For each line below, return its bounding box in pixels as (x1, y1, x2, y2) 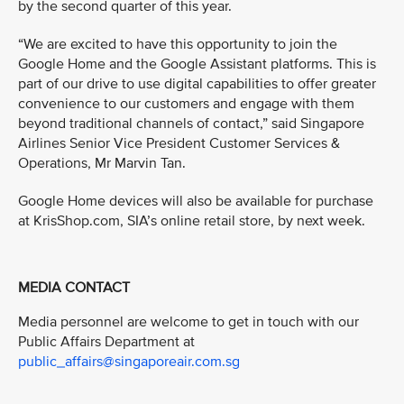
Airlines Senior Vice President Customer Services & (18, 134, 340, 152)
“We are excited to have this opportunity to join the (18, 35, 337, 53)
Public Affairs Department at (18, 332, 195, 351)
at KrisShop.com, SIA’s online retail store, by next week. (18, 212, 365, 230)
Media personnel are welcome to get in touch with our (18, 312, 359, 331)
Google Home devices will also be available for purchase (18, 192, 373, 210)
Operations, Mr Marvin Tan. (18, 154, 186, 172)
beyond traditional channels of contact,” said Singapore (18, 115, 364, 133)
